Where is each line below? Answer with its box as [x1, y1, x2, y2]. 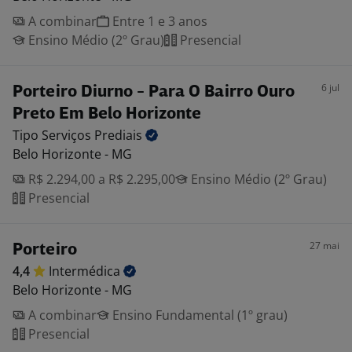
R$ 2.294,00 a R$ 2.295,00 [25, 170, 175, 188]
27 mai [310, 239, 339, 252]
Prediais [94, 126, 145, 144]
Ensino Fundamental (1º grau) [109, 306, 288, 324]
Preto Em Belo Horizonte [13, 106, 201, 123]
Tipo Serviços [13, 126, 94, 144]
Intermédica [49, 262, 123, 280]
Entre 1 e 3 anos [109, 13, 207, 30]
